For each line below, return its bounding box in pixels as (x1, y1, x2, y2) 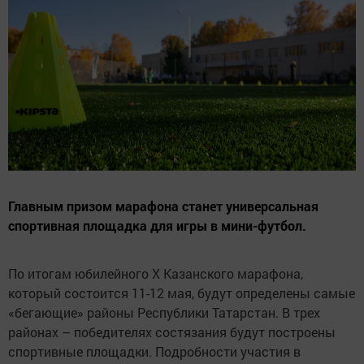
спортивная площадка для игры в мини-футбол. (8, 217, 306, 235)
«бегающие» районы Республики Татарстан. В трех (8, 304, 320, 322)
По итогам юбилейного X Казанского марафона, (8, 265, 303, 283)
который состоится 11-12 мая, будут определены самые (8, 284, 355, 302)
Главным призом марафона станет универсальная (8, 197, 318, 215)
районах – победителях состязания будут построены (8, 323, 336, 341)
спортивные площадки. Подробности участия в (8, 343, 301, 361)
